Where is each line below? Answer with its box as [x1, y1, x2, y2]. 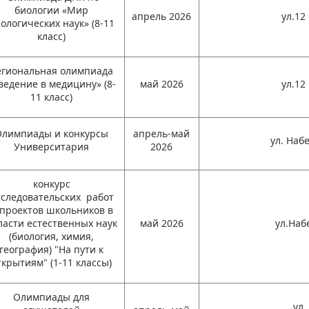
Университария [14, 140, 90, 153]
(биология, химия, [9, 230, 94, 243]
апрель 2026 [132, 10, 192, 23]
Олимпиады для [13, 290, 90, 303]
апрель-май [133, 127, 190, 140]
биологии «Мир [14, 3, 89, 17]
